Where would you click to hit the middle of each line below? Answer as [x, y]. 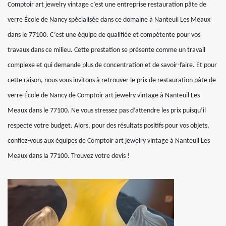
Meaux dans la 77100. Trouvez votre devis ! [69, 156]
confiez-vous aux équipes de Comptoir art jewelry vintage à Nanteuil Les [109, 141]
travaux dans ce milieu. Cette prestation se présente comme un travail [106, 50]
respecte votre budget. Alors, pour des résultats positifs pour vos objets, [108, 126]
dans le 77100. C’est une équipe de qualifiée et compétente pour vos [104, 35]
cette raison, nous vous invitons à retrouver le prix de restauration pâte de [112, 80]
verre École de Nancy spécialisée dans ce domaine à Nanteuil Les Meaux [109, 20]
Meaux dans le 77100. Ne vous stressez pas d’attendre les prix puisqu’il [107, 111]
